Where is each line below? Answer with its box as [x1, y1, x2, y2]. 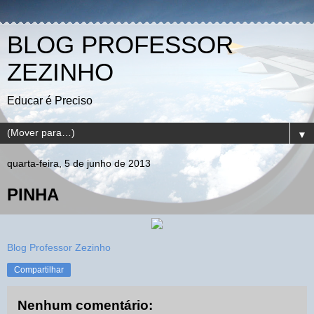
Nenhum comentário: [18, 297, 153, 313]
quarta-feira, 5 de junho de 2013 [7, 158, 151, 169]
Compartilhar [14, 264, 64, 275]
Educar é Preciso [7, 95, 93, 107]
